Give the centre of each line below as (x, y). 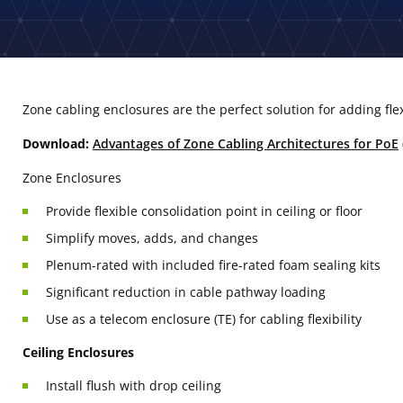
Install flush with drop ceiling (134, 385)
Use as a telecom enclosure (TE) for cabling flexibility (204, 319)
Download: (56, 143)
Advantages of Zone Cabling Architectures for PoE (246, 143)
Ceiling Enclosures (78, 352)
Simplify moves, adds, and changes (152, 238)
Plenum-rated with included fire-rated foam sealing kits (213, 265)
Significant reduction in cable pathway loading (186, 292)
